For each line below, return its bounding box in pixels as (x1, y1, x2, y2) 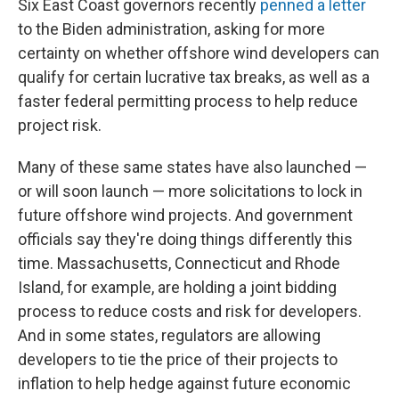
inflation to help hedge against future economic (18, 374, 351, 393)
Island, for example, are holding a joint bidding (18, 278, 337, 297)
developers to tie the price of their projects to (18, 350, 338, 369)
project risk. (18, 116, 102, 134)
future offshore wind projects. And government (18, 206, 353, 224)
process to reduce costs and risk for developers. (18, 302, 362, 321)
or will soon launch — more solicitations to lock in (18, 182, 362, 200)
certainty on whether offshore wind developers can (18, 44, 379, 62)
